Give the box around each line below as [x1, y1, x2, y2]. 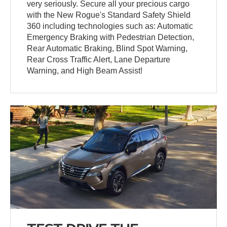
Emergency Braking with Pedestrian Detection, [27, 33, 195, 42]
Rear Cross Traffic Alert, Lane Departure [27, 55, 171, 64]
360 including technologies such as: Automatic [27, 22, 194, 31]
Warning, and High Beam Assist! [27, 66, 143, 75]
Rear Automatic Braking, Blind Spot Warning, [27, 44, 188, 53]
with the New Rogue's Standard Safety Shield [27, 11, 191, 20]
